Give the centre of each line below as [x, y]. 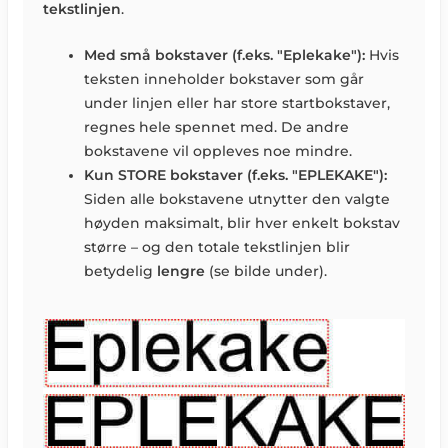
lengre [181, 271]
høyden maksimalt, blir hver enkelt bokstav [242, 223]
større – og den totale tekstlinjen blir [217, 247]
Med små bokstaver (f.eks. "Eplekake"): [225, 55]
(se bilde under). [266, 271]
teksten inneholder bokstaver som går [224, 79]
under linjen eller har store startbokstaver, [237, 103]
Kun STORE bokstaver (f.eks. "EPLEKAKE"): [236, 175]
